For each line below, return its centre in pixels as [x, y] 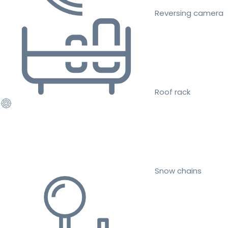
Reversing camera [189, 13]
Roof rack [173, 92]
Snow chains [178, 171]
